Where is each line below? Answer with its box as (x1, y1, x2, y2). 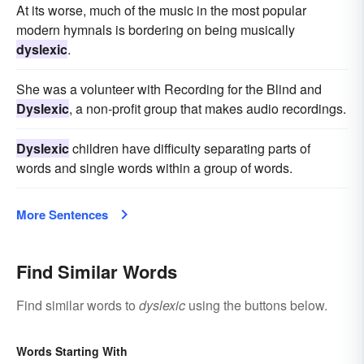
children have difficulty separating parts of (69, 138, 310, 158)
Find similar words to (16, 295, 139, 314)
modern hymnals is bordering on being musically (16, 19, 295, 39)
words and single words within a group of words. (16, 158, 292, 177)
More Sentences (16, 205, 108, 223)
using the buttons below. (185, 295, 327, 314)
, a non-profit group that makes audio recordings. (69, 98, 346, 118)
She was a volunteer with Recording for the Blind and (16, 79, 322, 98)
